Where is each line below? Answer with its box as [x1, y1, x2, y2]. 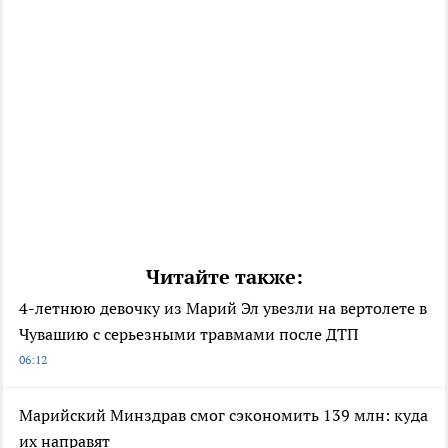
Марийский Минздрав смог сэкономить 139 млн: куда [19, 404, 428, 425]
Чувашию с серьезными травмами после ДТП [19, 323, 358, 344]
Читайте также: [145, 263, 303, 290]
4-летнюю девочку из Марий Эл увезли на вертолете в [19, 297, 427, 318]
